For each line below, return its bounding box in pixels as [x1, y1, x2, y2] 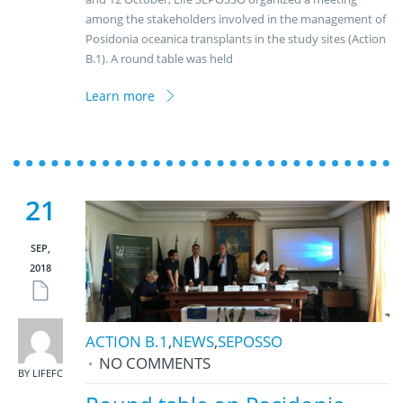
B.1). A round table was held [85, 50, 233, 67]
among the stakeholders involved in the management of [85, 11, 386, 27]
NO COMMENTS [99, 353, 210, 374]
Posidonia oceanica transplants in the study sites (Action [85, 31, 386, 47]
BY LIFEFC [18, 366, 63, 380]
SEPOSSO [218, 331, 282, 353]
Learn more [85, 87, 155, 104]
